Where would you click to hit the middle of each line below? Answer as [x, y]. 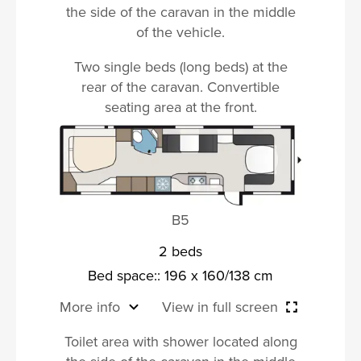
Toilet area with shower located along [180, 341]
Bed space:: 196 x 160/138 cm [180, 275]
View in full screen [220, 306]
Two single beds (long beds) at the [180, 66]
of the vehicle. [180, 31]
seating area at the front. [180, 106]
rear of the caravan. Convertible [180, 86]
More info [90, 306]
